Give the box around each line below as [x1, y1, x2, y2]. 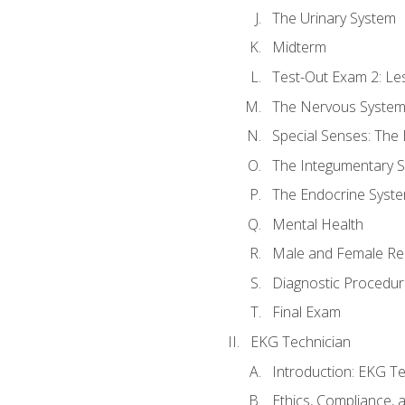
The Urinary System [271, 7, 396, 28]
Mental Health [271, 213, 363, 234]
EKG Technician [250, 332, 351, 353]
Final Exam [271, 302, 341, 323]
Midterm [271, 37, 326, 58]
